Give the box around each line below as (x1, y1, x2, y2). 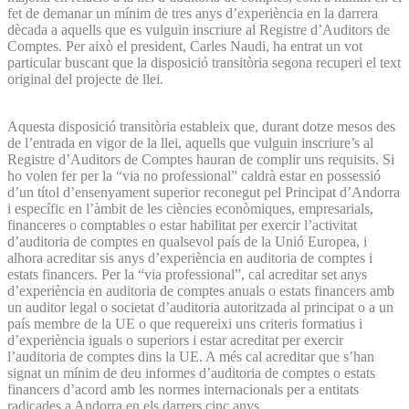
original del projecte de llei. (7, 70, 163, 87)
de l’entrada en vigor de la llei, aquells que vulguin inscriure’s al (7, 134, 373, 151)
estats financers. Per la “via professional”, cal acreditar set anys (7, 266, 367, 282)
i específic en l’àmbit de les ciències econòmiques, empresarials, (7, 200, 373, 216)
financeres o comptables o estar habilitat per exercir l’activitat (7, 216, 357, 233)
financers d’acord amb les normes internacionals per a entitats (7, 381, 359, 397)
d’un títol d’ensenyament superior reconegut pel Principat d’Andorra (7, 184, 400, 200)
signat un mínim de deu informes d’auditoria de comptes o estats (7, 364, 375, 381)
